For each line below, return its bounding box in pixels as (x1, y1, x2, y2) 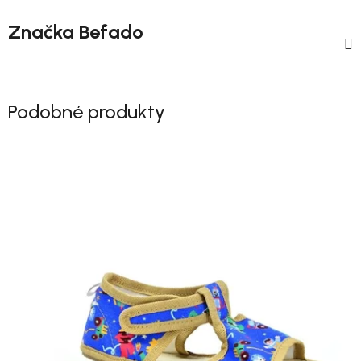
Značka (8, 19, 74, 44)
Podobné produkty (8, 99, 165, 123)
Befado (74, 19, 143, 44)
